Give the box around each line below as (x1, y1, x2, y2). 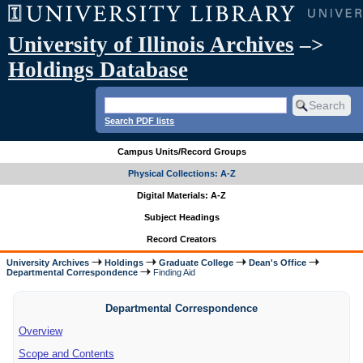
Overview (18, 324, 62, 337)
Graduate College (159, 257, 234, 267)
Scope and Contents (18, 347, 114, 360)
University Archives (6, 257, 90, 267)
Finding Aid (151, 267, 196, 277)
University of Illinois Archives (8, 32, 294, 57)
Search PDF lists (105, 115, 175, 126)
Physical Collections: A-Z (127, 169, 236, 179)
